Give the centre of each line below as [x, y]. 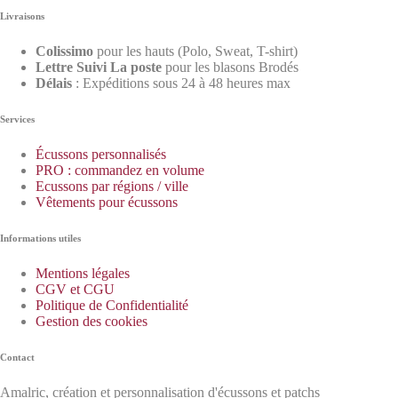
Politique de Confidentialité [112, 305]
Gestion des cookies [92, 321]
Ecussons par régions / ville [112, 186]
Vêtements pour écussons [107, 202]
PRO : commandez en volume [120, 170]
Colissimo [66, 51]
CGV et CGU [75, 289]
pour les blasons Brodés [230, 67]
